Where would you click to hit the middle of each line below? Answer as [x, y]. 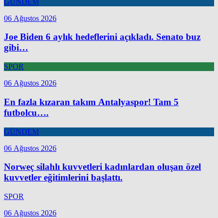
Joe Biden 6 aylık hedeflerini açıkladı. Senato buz [102, 37]
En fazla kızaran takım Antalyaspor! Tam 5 [91, 102]
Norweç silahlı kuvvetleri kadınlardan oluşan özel [102, 167]
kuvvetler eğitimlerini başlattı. [63, 178]
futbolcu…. [26, 112]
